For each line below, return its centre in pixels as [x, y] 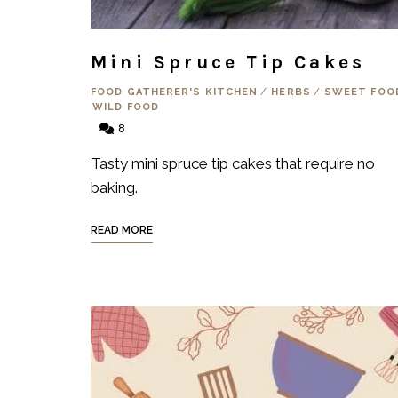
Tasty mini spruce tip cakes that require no [233, 163]
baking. [114, 187]
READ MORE [122, 230]
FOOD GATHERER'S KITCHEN [175, 92]
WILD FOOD [126, 107]
